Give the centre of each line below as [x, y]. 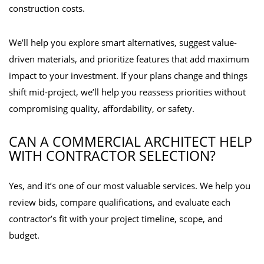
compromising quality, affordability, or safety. [102, 108]
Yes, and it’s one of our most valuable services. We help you [130, 186]
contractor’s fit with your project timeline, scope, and [116, 219]
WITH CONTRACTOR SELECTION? [112, 156]
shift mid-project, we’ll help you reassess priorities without [127, 92]
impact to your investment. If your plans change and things [128, 75]
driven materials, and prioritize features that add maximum [129, 59]
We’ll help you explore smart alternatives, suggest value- [123, 42]
